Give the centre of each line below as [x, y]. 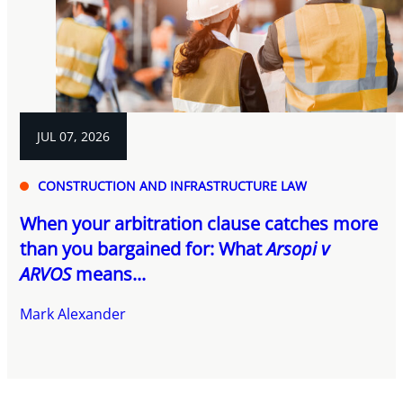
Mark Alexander [73, 314]
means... [109, 274]
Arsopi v [298, 249]
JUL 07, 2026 [74, 137]
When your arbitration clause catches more [199, 224]
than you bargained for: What [143, 249]
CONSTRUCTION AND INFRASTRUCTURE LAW [173, 186]
